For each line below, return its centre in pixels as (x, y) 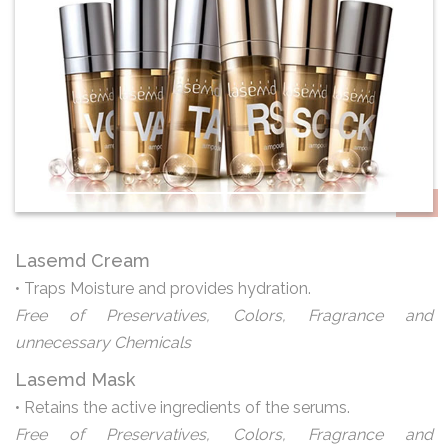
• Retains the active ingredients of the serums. (182, 407)
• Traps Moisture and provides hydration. (163, 288)
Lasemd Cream (82, 260)
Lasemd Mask (75, 379)
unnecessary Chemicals (103, 342)
